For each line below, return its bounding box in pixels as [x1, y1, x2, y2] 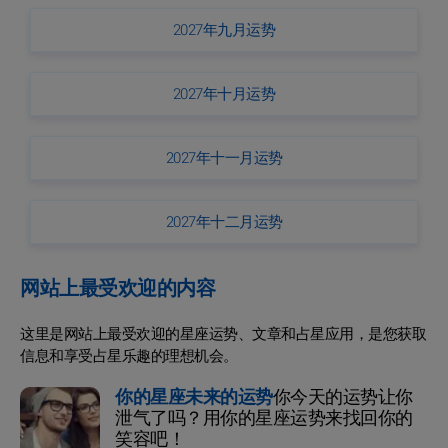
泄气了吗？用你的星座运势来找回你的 [115, 404, 413, 432]
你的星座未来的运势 [115, 383, 273, 411]
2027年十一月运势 [165, 146, 283, 169]
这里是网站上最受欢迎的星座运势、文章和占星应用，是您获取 [20, 322, 426, 345]
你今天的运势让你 [272, 383, 413, 411]
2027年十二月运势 [165, 210, 283, 233]
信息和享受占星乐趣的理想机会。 [20, 344, 238, 367]
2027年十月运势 [172, 82, 276, 105]
